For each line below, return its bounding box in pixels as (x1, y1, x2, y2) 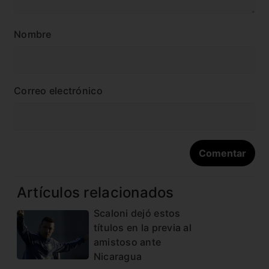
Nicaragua (93, 250, 142, 262)
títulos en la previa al (93, 221, 192, 234)
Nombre (14, 28, 52, 40)
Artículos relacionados (16, 183, 174, 201)
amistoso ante (93, 235, 162, 248)
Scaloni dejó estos (93, 207, 181, 219)
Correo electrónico (14, 84, 103, 97)
